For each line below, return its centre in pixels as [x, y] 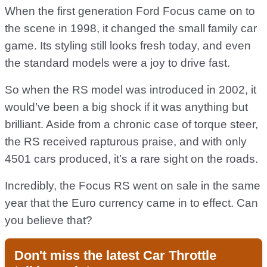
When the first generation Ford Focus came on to [130, 11]
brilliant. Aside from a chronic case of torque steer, [131, 125]
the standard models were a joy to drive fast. [117, 63]
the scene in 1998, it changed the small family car [131, 29]
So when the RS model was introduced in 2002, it [131, 90]
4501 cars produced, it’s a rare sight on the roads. [131, 159]
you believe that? [49, 221]
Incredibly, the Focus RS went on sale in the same [133, 186]
